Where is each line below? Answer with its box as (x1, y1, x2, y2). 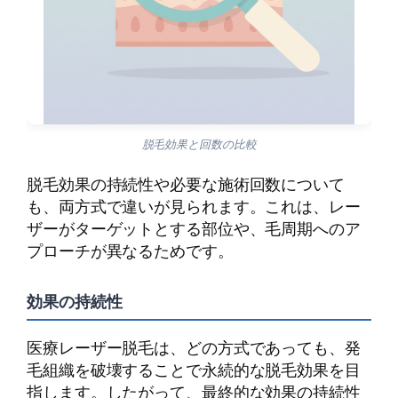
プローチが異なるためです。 (27, 239, 234, 263)
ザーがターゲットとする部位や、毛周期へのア (27, 217, 361, 241)
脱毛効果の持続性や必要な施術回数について (27, 172, 345, 196)
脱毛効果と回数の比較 (141, 136, 257, 153)
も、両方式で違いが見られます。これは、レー (27, 195, 361, 219)
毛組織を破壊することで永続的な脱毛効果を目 (27, 358, 361, 382)
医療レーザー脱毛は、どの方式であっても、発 (27, 336, 361, 360)
